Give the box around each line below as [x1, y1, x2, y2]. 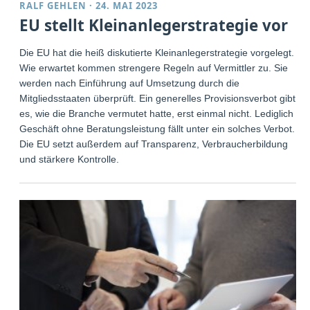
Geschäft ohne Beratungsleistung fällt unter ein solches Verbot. [19, 122, 295, 134]
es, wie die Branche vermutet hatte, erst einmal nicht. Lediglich [19, 107, 294, 119]
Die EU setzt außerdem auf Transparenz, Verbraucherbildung [19, 138, 289, 149]
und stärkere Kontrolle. [19, 153, 120, 165]
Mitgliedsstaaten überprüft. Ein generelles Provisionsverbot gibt [19, 92, 296, 104]
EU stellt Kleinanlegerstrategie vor [19, 14, 289, 36]
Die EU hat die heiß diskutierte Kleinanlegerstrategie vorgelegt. [19, 46, 295, 58]
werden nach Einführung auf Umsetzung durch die [19, 77, 240, 89]
